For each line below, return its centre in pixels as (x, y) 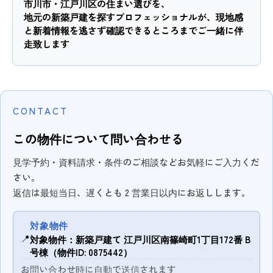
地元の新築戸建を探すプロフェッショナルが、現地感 (133, 17)
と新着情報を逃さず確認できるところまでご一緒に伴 (133, 30)
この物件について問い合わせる (98, 139)
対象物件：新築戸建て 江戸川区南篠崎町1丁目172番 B (140, 239)
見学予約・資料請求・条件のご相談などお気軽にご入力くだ (136, 162)
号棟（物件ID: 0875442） (81, 252)
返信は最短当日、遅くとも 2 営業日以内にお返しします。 (132, 193)
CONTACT (41, 111)
